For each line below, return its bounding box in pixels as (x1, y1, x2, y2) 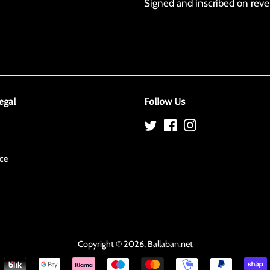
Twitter (157, 120, 183, 131)
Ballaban (147, 238, 179, 250)
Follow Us (144, 96, 185, 107)
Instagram (196, 120, 234, 131)
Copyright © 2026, (77, 238, 148, 250)
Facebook (177, 120, 212, 131)
